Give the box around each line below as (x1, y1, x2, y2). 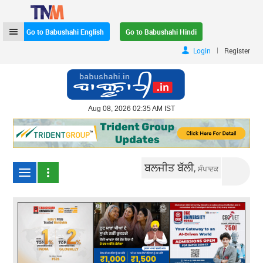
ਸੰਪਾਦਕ (198, 163, 219, 173)
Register (224, 46, 250, 55)
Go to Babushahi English (26, 27, 104, 36)
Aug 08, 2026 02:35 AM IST (88, 104, 175, 113)
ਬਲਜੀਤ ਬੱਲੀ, (144, 160, 198, 174)
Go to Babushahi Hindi (126, 27, 197, 36)
